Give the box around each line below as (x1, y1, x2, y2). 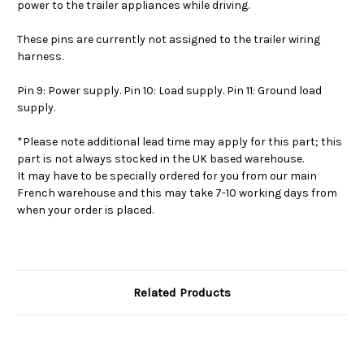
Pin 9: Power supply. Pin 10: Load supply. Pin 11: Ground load (17, 83, 322, 97)
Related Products (133, 284, 231, 300)
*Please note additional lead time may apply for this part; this (17, 134, 342, 149)
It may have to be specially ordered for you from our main (17, 168, 317, 183)
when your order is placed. (17, 202, 154, 217)
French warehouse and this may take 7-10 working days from (17, 185, 337, 200)
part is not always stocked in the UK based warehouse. (17, 151, 304, 166)
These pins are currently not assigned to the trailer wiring (17, 32, 320, 46)
